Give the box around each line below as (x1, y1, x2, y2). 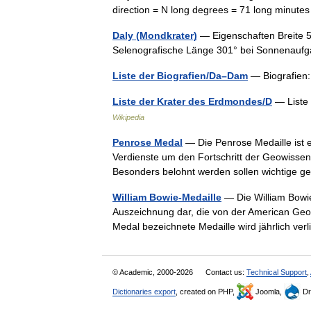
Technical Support (246, 268, 307, 276)
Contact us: (205, 268, 246, 276)
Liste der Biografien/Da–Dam (112, 70, 248, 81)
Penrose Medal (112, 137, 183, 148)
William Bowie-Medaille (112, 192, 221, 203)
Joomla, (253, 287, 284, 296)
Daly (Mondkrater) (112, 30, 197, 41)
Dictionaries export (112, 287, 176, 296)
